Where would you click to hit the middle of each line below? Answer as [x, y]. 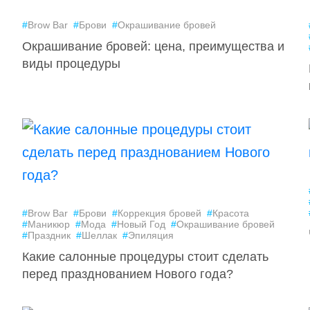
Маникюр [48, 224]
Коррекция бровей [159, 213]
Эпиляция [151, 235]
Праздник [49, 235]
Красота [230, 213]
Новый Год [141, 224]
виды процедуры [71, 64]
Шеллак [99, 235]
